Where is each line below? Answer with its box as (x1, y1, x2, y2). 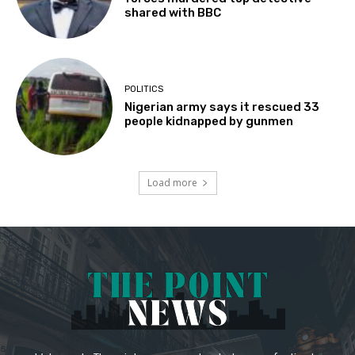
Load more (147, 175, 197, 189)
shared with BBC (124, 5, 222, 20)
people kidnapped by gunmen (124, 114, 294, 129)
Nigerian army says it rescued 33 (124, 100, 320, 115)
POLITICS (124, 84, 164, 95)
